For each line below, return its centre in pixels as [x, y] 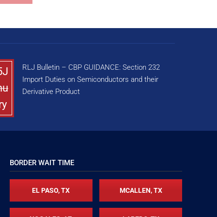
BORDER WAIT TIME [42, 163]
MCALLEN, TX [141, 190]
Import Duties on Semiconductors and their [90, 80]
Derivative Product [51, 92]
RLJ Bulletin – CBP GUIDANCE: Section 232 [91, 68]
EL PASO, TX [51, 190]
